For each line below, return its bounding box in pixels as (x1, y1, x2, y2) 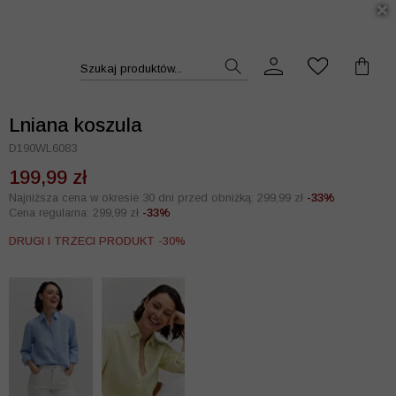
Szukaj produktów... (80, 61, 182, 75)
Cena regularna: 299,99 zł (9, 206, 139, 219)
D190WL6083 (9, 141, 77, 155)
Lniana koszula (9, 114, 142, 136)
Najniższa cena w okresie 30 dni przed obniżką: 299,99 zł (9, 191, 303, 204)
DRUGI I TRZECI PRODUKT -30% (9, 234, 186, 247)
